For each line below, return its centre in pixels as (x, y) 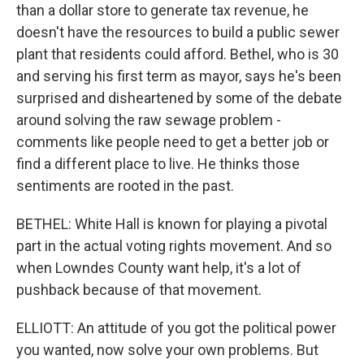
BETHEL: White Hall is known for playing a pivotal (172, 224)
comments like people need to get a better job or (173, 142)
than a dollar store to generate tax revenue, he (162, 10)
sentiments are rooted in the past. (125, 186)
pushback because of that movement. (139, 290)
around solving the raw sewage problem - (149, 120)
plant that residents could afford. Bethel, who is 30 (178, 54)
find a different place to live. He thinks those (158, 164)
